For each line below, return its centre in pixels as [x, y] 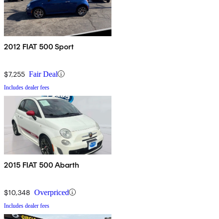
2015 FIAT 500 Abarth [42, 165]
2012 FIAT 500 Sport [39, 46]
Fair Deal [43, 74]
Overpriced [52, 192]
